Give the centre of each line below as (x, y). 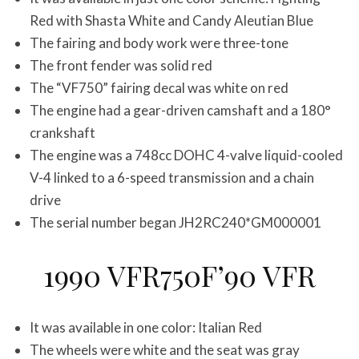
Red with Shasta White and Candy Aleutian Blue (171, 20)
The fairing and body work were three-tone (159, 43)
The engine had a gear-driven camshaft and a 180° (180, 110)
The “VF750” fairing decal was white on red (159, 88)
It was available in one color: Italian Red (146, 327)
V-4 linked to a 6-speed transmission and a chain (172, 177)
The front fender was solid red (121, 65)
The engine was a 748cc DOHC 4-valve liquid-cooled (186, 155)
